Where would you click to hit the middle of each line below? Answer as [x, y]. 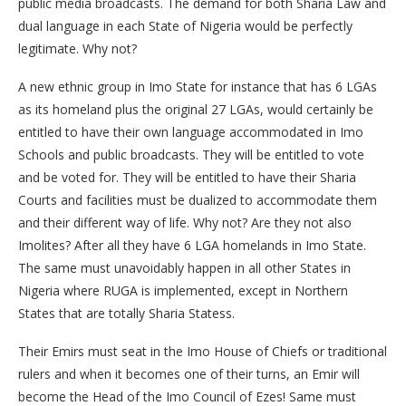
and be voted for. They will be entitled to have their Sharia [187, 178]
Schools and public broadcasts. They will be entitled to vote [191, 155]
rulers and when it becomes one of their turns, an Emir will [189, 374]
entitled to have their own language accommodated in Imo [191, 132]
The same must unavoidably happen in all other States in [184, 268]
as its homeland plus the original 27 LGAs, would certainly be [196, 110]
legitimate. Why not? [77, 49]
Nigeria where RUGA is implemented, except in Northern [183, 291]
